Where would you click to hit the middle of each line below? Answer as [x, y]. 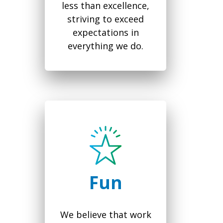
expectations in [106, 33]
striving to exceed [106, 19]
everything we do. [106, 46]
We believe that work [106, 215]
